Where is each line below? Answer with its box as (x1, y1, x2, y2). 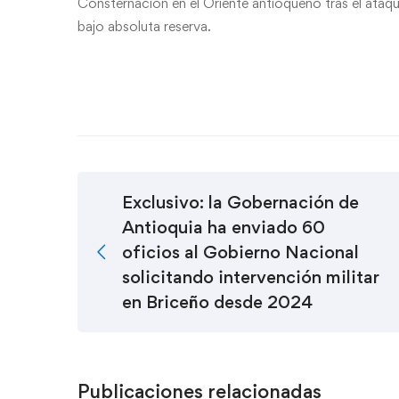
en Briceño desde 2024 (122, 291, 313, 313)
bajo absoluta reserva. (77, 18, 211, 35)
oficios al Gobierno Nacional (122, 241, 359, 263)
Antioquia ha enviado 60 (122, 216, 325, 238)
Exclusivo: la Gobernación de (122, 191, 359, 213)
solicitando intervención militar (122, 266, 379, 288)
